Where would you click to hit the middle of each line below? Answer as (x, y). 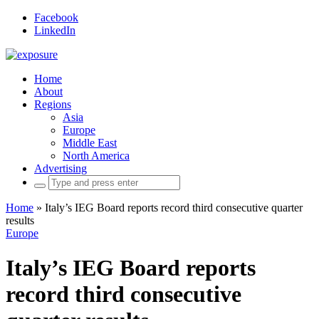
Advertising (61, 168)
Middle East (90, 143)
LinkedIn (55, 30)
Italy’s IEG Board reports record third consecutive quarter (174, 208)
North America (96, 156)
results (20, 220)
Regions (53, 104)
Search (49, 181)
